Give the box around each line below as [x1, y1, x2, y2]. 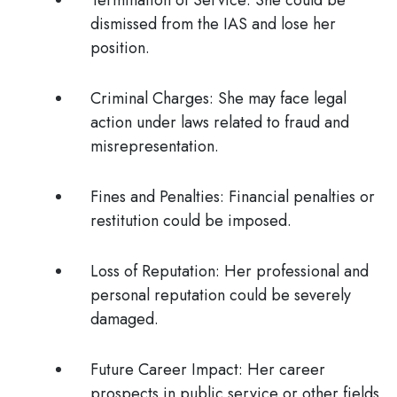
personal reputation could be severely [90, 284, 351, 307]
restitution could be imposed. [90, 209, 292, 232]
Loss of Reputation [90, 260, 215, 283]
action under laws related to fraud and [90, 111, 349, 134]
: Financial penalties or [220, 185, 375, 208]
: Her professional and [215, 260, 369, 283]
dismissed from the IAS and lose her [90, 12, 336, 35]
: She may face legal [209, 87, 346, 110]
